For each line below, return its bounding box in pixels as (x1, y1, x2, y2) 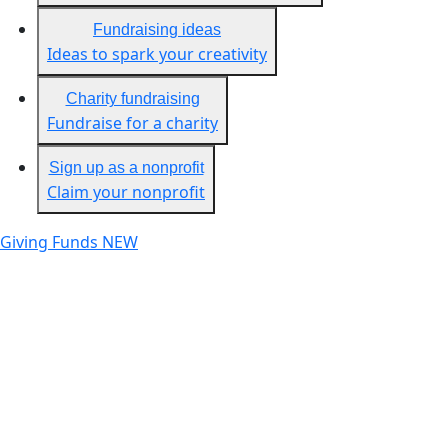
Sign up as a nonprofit (48, 159, 204, 176)
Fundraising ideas (93, 21, 221, 38)
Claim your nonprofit (47, 181, 205, 203)
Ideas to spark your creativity (47, 43, 267, 65)
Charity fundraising (65, 90, 200, 107)
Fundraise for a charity (47, 112, 218, 134)
